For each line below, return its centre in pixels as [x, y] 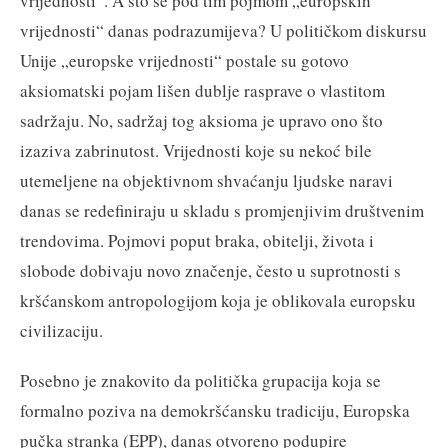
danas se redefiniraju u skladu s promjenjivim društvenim [222, 210]
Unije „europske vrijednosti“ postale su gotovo [184, 60]
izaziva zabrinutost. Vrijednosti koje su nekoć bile [196, 150]
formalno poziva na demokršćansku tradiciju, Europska [215, 410]
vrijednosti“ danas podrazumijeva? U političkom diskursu [223, 30]
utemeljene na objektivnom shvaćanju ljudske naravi [206, 180]
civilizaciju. [61, 330]
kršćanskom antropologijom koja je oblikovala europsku [218, 300]
